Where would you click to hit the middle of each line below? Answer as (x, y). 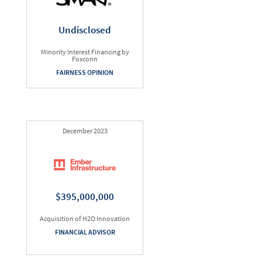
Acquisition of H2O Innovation (85, 218)
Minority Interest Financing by (85, 52)
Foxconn (85, 59)
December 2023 (85, 131)
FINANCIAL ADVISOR (85, 232)
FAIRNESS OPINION (85, 72)
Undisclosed (85, 30)
